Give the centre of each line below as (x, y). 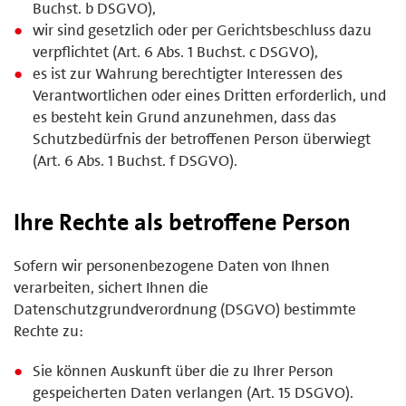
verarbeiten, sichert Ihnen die (111, 287)
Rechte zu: (48, 330)
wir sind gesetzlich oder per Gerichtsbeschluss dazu (203, 29)
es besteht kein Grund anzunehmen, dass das (185, 116)
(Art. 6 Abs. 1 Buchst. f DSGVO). (135, 160)
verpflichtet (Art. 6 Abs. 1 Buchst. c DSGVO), (176, 51)
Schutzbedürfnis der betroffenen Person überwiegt (202, 138)
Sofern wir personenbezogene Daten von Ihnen (172, 265)
